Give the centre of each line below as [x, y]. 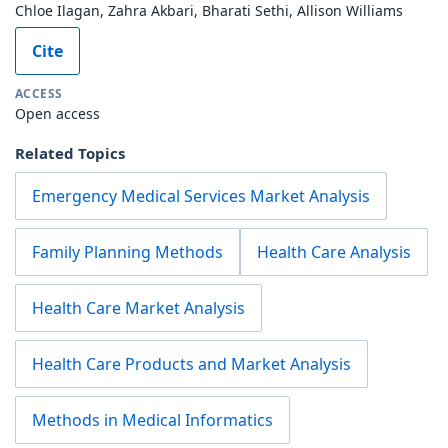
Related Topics [70, 152]
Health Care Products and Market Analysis [191, 363]
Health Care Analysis [334, 251]
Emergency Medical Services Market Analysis [201, 195]
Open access [57, 113]
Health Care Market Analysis [138, 307]
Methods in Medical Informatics [152, 419]
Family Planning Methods [127, 251]
